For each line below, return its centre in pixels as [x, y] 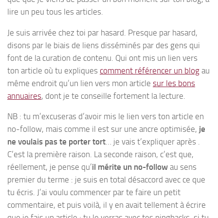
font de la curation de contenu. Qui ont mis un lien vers [102, 58]
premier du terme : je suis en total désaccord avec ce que [106, 180]
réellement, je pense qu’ [50, 167]
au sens [182, 167]
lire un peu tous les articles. [55, 11]
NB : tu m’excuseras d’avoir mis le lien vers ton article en [106, 117]
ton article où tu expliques [54, 70]
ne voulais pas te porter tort [56, 142]
